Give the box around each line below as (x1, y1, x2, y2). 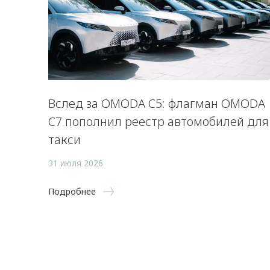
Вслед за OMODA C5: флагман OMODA (48, 95, 265, 111)
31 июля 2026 (48, 157, 103, 169)
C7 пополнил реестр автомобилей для (48, 113, 269, 130)
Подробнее (48, 185, 96, 197)
